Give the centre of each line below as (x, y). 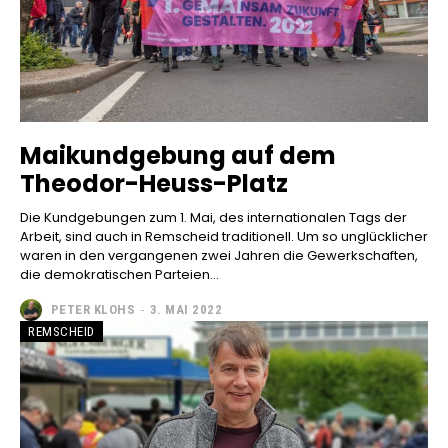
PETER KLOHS (92, 310)
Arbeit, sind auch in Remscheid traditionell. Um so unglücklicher (224, 236)
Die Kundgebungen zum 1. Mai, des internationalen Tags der (213, 217)
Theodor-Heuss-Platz (154, 183)
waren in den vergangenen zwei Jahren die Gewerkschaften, (219, 255)
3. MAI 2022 (185, 310)
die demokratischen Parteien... (119, 274)
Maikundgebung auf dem (178, 155)
